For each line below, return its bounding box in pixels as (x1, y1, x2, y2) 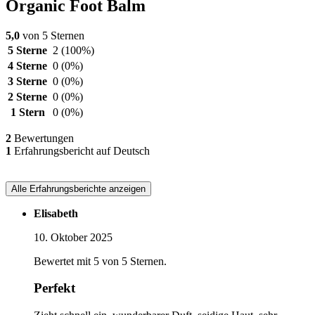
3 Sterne (8, 75, 47, 87)
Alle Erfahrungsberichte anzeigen (11, 183, 146, 194)
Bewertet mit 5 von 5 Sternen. (34, 255, 167, 267)
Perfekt (34, 281, 75, 296)
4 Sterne (8, 59, 47, 72)
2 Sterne (8, 90, 47, 103)
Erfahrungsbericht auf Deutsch (11, 144, 150, 157)
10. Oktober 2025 (34, 231, 112, 243)
